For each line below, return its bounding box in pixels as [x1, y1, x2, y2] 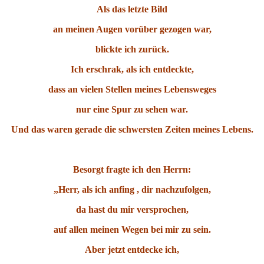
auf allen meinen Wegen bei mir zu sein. [53, 225, 211, 235]
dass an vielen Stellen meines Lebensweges [48, 84, 216, 95]
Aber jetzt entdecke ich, [85, 245, 179, 255]
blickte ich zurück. [95, 44, 169, 55]
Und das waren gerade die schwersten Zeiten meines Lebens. [11, 124, 253, 135]
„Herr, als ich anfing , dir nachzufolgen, [53, 184, 211, 195]
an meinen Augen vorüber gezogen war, [52, 24, 212, 35]
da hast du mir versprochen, [75, 204, 189, 215]
